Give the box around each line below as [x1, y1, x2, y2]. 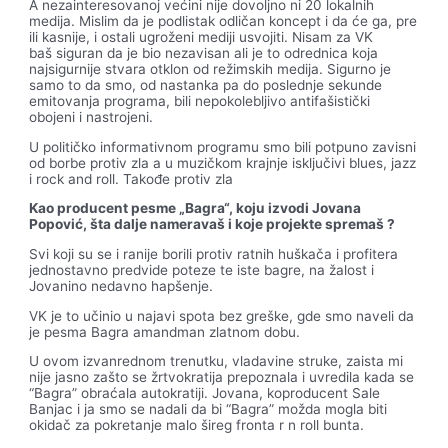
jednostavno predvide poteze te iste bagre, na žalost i [29, 262, 375, 278]
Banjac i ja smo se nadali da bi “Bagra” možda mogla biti [29, 401, 388, 418]
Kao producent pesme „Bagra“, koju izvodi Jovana [29, 200, 362, 217]
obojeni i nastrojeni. [29, 108, 154, 125]
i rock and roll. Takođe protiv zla [29, 170, 234, 187]
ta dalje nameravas [98, 216, 226, 233]
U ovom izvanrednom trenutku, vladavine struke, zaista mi [29, 353, 404, 370]
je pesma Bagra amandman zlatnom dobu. [29, 323, 301, 340]
